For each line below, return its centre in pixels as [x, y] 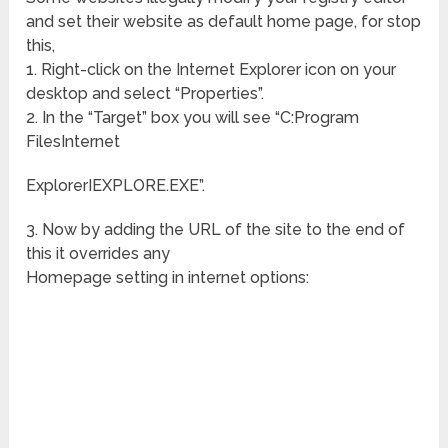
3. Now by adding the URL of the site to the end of [216, 230]
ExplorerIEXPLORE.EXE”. [116, 186]
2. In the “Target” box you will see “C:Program [193, 118]
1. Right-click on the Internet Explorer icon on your [211, 70]
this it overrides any [98, 254]
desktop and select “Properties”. [145, 94]
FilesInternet [73, 142]
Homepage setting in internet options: [168, 278]
